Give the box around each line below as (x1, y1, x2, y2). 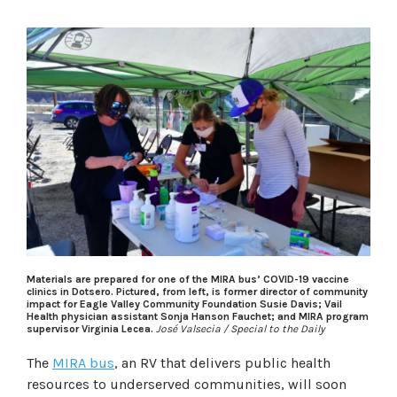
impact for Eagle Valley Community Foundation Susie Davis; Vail (27, 297, 342, 310)
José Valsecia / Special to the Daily (156, 322, 325, 335)
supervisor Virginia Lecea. (27, 322, 153, 335)
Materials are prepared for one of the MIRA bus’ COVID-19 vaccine (27, 272, 349, 285)
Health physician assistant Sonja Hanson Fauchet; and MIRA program (27, 309, 369, 323)
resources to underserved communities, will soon (27, 375, 346, 393)
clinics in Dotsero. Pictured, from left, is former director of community (27, 284, 368, 298)
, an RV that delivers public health (114, 354, 331, 371)
